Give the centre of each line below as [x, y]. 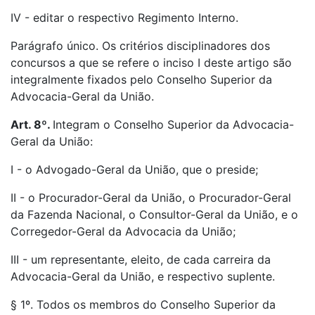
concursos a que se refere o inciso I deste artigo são [151, 63]
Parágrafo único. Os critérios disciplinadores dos [140, 46]
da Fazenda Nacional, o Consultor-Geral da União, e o [154, 214]
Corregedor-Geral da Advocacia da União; [123, 231]
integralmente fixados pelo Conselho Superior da [141, 79]
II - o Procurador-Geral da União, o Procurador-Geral [151, 198]
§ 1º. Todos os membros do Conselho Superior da [143, 304]
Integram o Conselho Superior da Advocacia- [173, 124]
